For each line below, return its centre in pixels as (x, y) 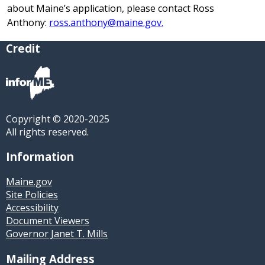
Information (40, 157)
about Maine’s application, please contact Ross (111, 8)
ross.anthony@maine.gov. (106, 22)
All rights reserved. (47, 132)
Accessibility (32, 208)
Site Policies (32, 195)
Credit (23, 48)
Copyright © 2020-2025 (58, 119)
